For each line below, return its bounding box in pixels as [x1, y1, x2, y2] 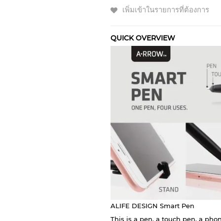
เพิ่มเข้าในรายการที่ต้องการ [122, 5, 209, 14]
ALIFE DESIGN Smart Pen [110, 202, 194, 210]
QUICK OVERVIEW [110, 33, 175, 42]
